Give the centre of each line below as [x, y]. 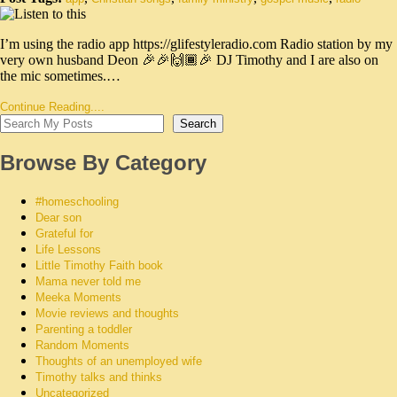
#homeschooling [77, 201]
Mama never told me [88, 281]
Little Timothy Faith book [99, 265]
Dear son [58, 217]
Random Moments [82, 345]
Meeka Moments [78, 297]
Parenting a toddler [84, 329]
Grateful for [64, 233]
